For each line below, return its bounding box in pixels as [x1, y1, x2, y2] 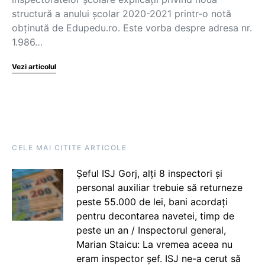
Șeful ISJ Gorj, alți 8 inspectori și [76, 167, 222, 179]
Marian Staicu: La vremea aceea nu [76, 238, 232, 250]
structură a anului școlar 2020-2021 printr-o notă [12, 8, 231, 20]
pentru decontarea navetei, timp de [76, 210, 234, 222]
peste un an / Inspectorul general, [76, 224, 226, 236]
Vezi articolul [12, 62, 56, 71]
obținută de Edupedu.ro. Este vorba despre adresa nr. [12, 22, 252, 34]
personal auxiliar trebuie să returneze [76, 182, 243, 193]
